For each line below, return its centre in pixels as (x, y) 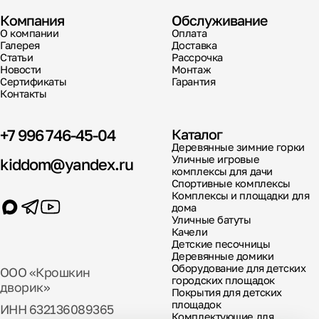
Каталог (197, 135)
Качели (189, 232)
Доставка (194, 45)
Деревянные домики (223, 256)
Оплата (189, 33)
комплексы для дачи (222, 172)
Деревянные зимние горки (238, 147)
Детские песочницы (221, 244)
